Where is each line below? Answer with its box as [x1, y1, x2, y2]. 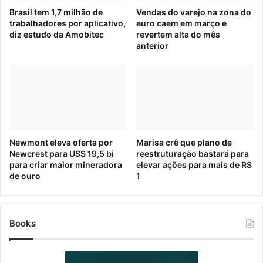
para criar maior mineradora [9, 160, 122, 170]
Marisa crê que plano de [136, 137, 232, 148]
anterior [136, 40, 168, 50]
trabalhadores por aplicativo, [9, 18, 126, 28]
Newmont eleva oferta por [9, 137, 113, 148]
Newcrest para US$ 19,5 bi [9, 149, 114, 159]
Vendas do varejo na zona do [136, 6, 251, 17]
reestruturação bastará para [136, 149, 249, 159]
